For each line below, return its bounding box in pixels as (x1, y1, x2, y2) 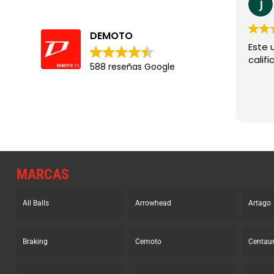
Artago (248, 199, 271, 208)
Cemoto (135, 237, 162, 246)
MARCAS (16, 166, 69, 183)
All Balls (22, 199, 49, 208)
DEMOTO (90, 29, 133, 43)
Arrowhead (135, 199, 172, 208)
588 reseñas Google (90, 61, 176, 73)
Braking (22, 237, 48, 246)
